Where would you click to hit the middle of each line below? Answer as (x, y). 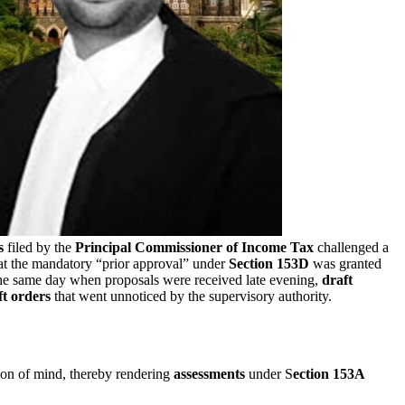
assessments (209, 373)
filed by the (39, 247)
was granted (345, 263)
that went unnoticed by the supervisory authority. (191, 296)
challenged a (351, 247)
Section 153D (269, 263)
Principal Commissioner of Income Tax (194, 247)
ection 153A (329, 373)
